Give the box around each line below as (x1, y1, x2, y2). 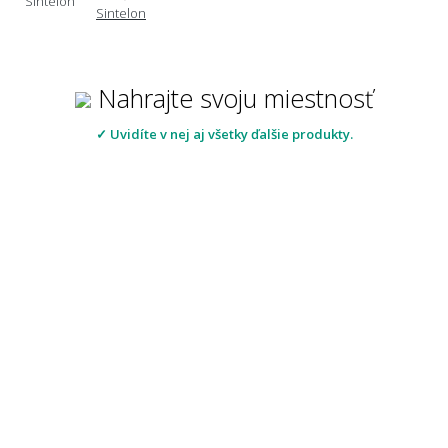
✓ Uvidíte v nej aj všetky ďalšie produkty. (95, 124, 353, 143)
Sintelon (96, 3, 146, 22)
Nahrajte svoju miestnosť (91, 80, 373, 115)
